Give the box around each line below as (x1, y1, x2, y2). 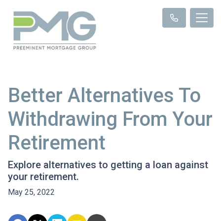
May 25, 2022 (8, 187, 55, 197)
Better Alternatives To (8, 83, 201, 107)
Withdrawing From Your (8, 107, 213, 131)
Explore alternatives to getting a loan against (8, 158, 208, 171)
